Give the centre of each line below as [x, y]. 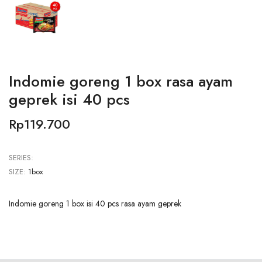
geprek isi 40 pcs [69, 100]
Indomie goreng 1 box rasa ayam [121, 82]
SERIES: [21, 158]
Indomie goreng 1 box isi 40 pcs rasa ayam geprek [95, 204]
